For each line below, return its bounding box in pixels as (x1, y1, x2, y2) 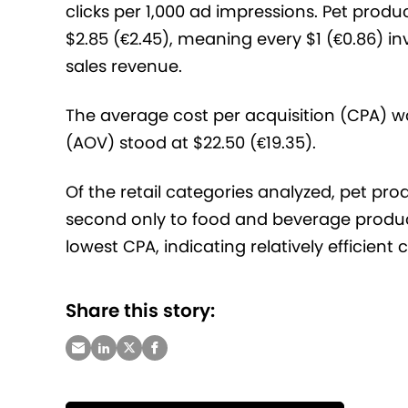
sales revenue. (66, 54, 182, 77)
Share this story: (66, 297, 215, 323)
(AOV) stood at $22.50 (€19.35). (66, 130, 316, 154)
